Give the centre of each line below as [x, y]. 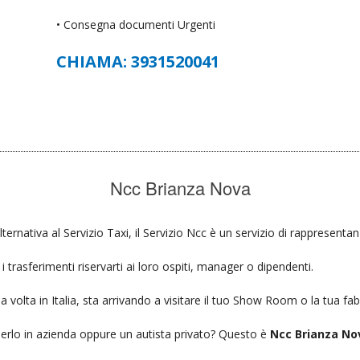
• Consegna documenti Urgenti [136, 24]
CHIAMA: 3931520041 [138, 61]
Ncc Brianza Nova [180, 187]
